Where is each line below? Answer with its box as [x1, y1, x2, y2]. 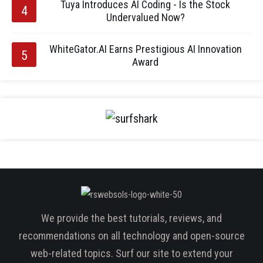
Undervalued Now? [106, 11, 185, 23]
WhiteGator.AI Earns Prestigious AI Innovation [49, 43, 242, 55]
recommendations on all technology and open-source [18, 230, 245, 242]
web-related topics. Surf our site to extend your [30, 247, 233, 259]
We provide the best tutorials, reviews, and [41, 212, 222, 224]
